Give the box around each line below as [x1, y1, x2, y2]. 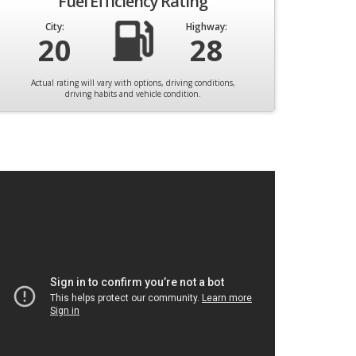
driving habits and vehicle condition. [64, 88, 201, 99]
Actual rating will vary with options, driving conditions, [30, 77, 235, 88]
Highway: [186, 20, 227, 33]
